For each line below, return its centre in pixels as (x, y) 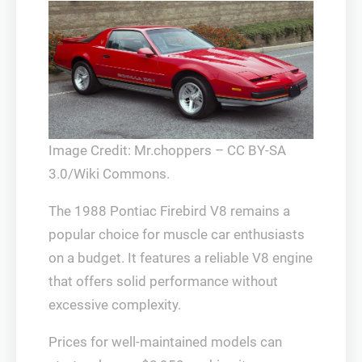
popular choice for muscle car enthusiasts (177, 235)
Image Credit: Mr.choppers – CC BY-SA (167, 151)
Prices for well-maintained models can (165, 342)
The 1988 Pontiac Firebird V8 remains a (169, 211)
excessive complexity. (115, 305)
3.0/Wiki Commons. (109, 174)
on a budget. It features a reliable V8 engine (181, 258)
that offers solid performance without (163, 282)
